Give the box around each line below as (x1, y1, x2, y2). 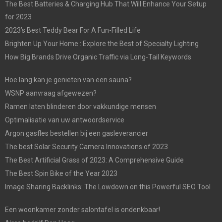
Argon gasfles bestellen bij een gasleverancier (5, 129, 148, 137)
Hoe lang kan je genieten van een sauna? (5, 75, 132, 84)
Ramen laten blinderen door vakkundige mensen (5, 102, 156, 111)
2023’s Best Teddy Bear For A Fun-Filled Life (5, 26, 141, 34)
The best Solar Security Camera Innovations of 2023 (5, 142, 168, 151)
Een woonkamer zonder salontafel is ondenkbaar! (5, 205, 160, 214)
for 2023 (5, 12, 32, 21)
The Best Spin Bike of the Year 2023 (5, 169, 117, 177)
